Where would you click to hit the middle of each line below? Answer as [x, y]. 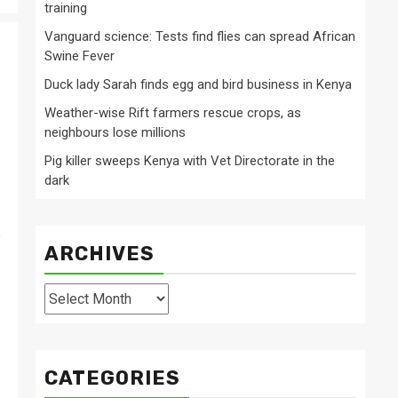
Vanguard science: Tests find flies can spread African [200, 37]
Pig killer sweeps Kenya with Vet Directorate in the [190, 161]
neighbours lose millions [115, 133]
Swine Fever [80, 56]
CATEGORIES [112, 378]
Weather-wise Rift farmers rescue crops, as [173, 113]
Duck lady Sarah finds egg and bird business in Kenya [198, 85]
